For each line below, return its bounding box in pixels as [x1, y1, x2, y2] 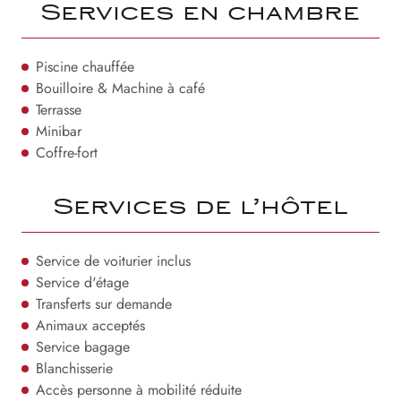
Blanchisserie [36, 358, 113, 379]
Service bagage [36, 337, 130, 357]
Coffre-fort [36, 142, 98, 163]
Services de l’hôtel [52, 198, 348, 219]
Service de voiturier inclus [36, 251, 191, 271]
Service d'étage [36, 272, 129, 293]
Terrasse [36, 99, 81, 120]
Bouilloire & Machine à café [36, 78, 205, 98]
